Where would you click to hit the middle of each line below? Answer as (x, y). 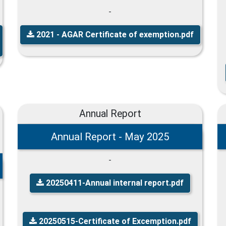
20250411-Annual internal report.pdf (114, 183)
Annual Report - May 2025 (110, 136)
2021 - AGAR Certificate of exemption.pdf (114, 34)
